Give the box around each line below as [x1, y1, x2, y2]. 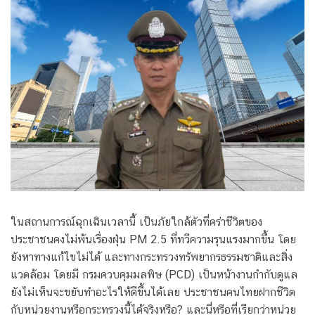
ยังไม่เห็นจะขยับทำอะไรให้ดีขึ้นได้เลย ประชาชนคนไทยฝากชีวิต [11, 285, 295, 300]
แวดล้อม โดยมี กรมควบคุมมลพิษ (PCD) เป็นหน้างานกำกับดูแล [11, 268, 297, 282]
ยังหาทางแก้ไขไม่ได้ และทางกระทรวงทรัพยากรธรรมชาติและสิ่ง [11, 250, 292, 264]
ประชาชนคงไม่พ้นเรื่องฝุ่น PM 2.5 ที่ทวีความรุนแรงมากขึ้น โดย [11, 233, 296, 247]
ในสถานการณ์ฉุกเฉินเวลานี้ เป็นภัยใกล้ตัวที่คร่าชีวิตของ [11, 215, 262, 229]
